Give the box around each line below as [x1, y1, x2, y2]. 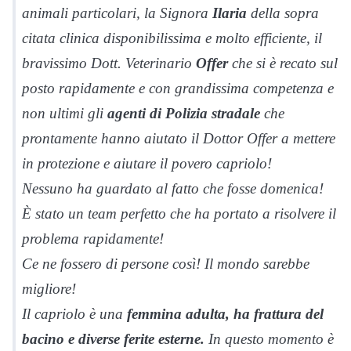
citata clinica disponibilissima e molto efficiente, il [22, 29, 322, 46]
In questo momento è [204, 330, 334, 347]
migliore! [22, 280, 76, 297]
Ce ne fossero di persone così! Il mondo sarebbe [22, 255, 309, 272]
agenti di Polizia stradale [107, 104, 260, 121]
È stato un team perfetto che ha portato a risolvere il [22, 204, 336, 222]
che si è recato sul [228, 54, 338, 71]
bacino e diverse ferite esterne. [22, 330, 204, 347]
